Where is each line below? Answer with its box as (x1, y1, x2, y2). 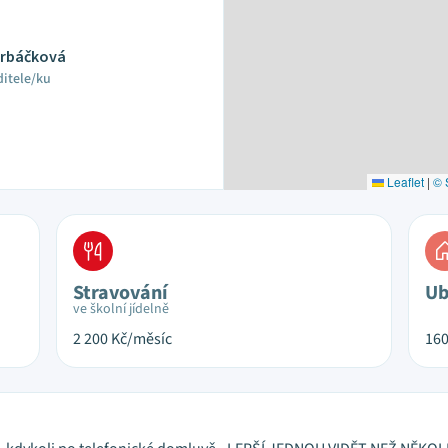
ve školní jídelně (73, 299, 169, 319)
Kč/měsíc (111, 328, 172, 350)
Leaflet (383, 173, 424, 190)
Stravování (73, 279, 168, 307)
